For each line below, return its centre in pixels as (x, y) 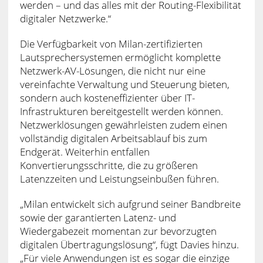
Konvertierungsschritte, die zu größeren (109, 165)
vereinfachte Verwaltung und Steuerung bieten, (124, 84)
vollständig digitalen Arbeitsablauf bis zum (113, 138)
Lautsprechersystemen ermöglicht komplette (120, 57)
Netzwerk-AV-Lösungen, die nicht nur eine (112, 70)
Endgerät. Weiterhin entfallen (85, 151)
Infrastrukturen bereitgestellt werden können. (121, 111)
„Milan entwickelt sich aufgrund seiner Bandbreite (130, 204)
